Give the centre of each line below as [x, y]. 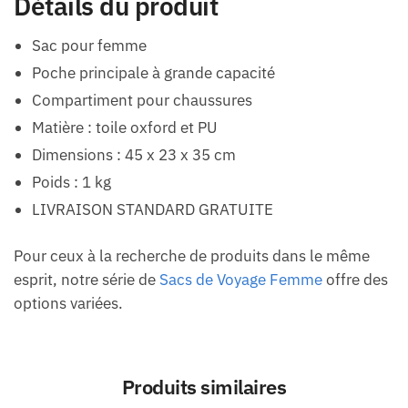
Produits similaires [204, 387]
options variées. [68, 304]
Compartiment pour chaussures [142, 100]
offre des [355, 280]
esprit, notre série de [87, 280]
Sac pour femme [89, 46]
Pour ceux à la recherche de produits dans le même [192, 256]
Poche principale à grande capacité [153, 73]
